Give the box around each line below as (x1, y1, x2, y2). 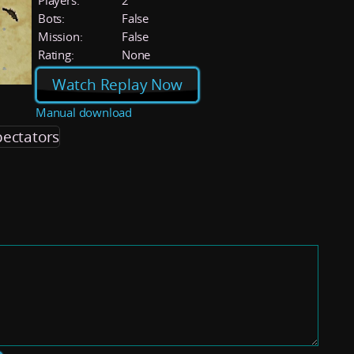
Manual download (36, 104, 132, 120)
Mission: (38, 28, 83, 44)
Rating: (38, 47, 74, 62)
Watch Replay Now (51, 74, 183, 96)
